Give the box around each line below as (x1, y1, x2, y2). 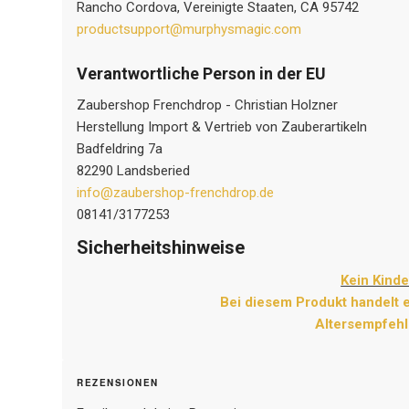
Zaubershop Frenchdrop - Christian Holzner (77, 97, 342, 114)
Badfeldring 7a (77, 141, 167, 158)
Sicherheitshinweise (77, 236, 246, 258)
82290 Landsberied (77, 163, 194, 180)
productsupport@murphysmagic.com (77, 21, 302, 38)
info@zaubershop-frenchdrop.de (77, 184, 275, 202)
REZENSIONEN (77, 376, 159, 390)
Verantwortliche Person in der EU (77, 64, 327, 84)
